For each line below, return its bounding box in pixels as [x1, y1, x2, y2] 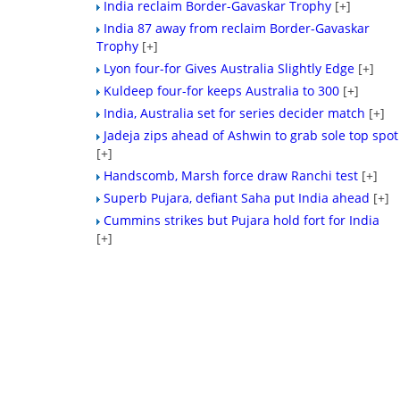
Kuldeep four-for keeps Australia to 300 [104, 82, 340, 99]
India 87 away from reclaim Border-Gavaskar [104, 20, 371, 37]
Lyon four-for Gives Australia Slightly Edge [104, 60, 355, 77]
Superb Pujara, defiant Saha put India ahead [104, 189, 371, 206]
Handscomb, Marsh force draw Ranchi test [104, 167, 359, 184]
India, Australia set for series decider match [104, 104, 366, 121]
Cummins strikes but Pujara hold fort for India [104, 212, 380, 229]
